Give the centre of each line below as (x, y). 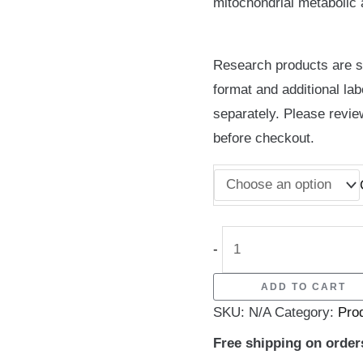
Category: (306, 312)
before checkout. (263, 138)
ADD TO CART (304, 286)
